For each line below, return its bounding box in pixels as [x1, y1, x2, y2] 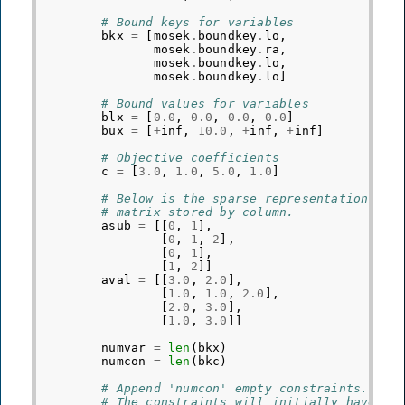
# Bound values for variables [101, 96, 309, 110]
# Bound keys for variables [101, 14, 295, 29]
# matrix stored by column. [101, 204, 295, 219]
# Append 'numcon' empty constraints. [101, 381, 369, 395]
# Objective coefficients [101, 150, 280, 165]
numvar [101, 340, 146, 354]
